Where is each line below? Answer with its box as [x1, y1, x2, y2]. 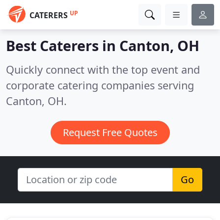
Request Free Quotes [62, 126, 158, 139]
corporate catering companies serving [6, 78, 194, 92]
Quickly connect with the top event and [6, 62, 200, 77]
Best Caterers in [6, 36, 119, 55]
